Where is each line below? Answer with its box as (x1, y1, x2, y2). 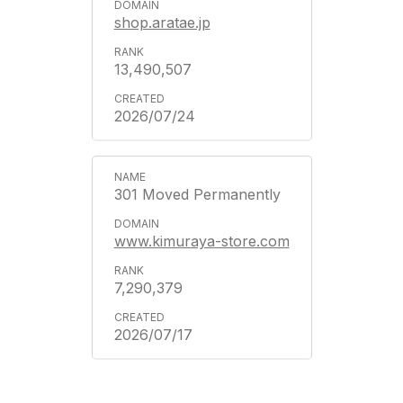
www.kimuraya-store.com (113, 231, 290, 250)
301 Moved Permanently (113, 184, 281, 203)
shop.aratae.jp (113, 13, 210, 31)
